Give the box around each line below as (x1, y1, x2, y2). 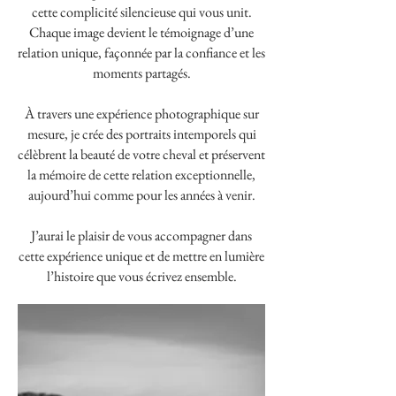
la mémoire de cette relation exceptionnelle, (27, 164, 255, 184)
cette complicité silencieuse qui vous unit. (31, 2, 252, 21)
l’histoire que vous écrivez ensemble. (46, 266, 237, 286)
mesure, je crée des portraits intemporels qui (27, 124, 256, 143)
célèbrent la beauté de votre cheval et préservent (18, 144, 265, 164)
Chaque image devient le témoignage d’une (29, 22, 254, 42)
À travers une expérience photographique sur (24, 103, 259, 123)
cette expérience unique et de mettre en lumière (19, 246, 264, 265)
